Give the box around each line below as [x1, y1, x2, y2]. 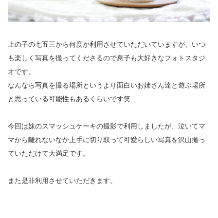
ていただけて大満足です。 [8, 149, 90, 158]
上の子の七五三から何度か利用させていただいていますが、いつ [8, 40, 205, 49]
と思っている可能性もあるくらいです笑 [8, 94, 130, 103]
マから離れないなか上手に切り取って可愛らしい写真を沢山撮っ [8, 135, 205, 144]
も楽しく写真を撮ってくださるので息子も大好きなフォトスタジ [8, 54, 205, 62]
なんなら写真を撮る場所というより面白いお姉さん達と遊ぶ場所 [8, 81, 205, 90]
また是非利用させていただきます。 [8, 176, 117, 185]
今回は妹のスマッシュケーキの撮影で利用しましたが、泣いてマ [8, 122, 205, 130]
